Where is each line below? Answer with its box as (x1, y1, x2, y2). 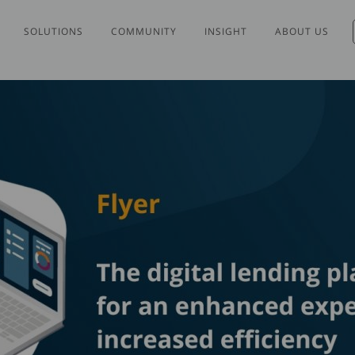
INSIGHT (204, 25, 248, 38)
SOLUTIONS (24, 25, 84, 38)
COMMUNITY (111, 25, 177, 38)
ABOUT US (275, 25, 330, 38)
